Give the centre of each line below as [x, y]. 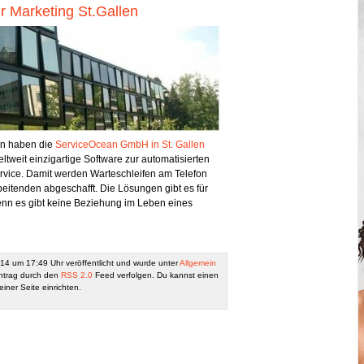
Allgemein [198, 263]
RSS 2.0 [77, 275]
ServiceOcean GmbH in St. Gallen [130, 145]
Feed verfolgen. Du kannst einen [156, 275]
